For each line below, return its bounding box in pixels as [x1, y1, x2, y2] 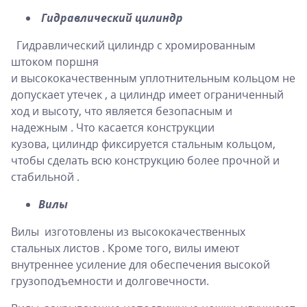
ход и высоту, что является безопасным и [11, 103, 232, 119]
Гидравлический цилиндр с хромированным [11, 37, 256, 53]
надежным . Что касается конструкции [11, 119, 214, 135]
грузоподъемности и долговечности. [11, 273, 209, 288]
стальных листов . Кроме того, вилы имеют [11, 240, 239, 256]
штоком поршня [11, 53, 99, 69]
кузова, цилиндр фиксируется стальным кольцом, [11, 136, 275, 151]
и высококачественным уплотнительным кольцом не [11, 70, 295, 86]
